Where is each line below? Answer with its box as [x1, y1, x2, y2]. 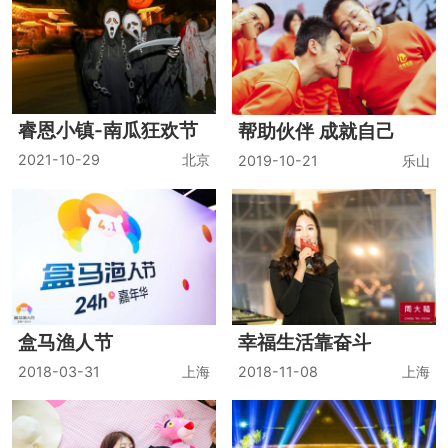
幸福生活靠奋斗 [238, 329, 372, 354]
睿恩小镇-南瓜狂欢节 [17, 118, 198, 143]
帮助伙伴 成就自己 [238, 119, 396, 144]
